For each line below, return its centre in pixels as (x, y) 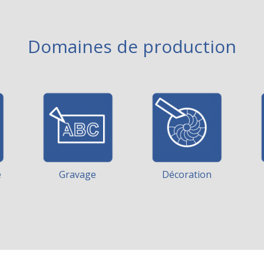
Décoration (187, 174)
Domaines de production (132, 46)
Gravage (77, 174)
